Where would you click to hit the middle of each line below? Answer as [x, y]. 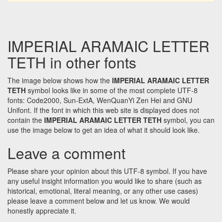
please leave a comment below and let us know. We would [99, 201]
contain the [26, 120]
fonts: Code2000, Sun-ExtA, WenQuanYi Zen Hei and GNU [100, 100]
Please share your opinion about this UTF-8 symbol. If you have [107, 171]
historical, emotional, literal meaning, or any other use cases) [103, 191]
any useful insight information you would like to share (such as [105, 181]
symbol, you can [188, 120]
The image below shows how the [60, 81]
